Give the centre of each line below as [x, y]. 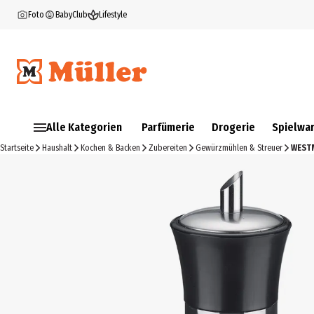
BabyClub [71, 15]
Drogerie [233, 127]
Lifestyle [113, 15]
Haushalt [57, 148]
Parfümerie [168, 127]
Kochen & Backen [110, 148]
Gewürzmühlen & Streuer [239, 148]
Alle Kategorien [84, 127]
